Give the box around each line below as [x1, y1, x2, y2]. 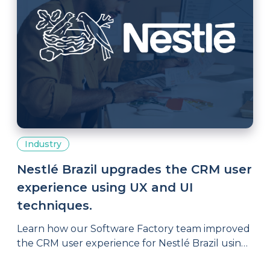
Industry [25, 139, 61, 149]
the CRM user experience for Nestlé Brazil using [17, 237, 248, 249]
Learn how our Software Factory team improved [17, 223, 250, 234]
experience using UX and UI [17, 180, 193, 195]
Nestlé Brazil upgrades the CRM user [17, 162, 252, 177]
